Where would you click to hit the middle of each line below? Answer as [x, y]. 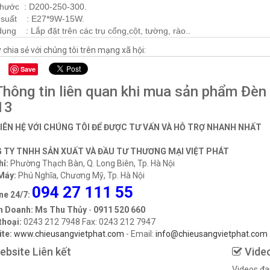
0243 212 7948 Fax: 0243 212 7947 [89, 222]
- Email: [140, 234]
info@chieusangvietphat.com [211, 234]
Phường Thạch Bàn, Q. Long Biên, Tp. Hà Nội [91, 163]
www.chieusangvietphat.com [69, 234]
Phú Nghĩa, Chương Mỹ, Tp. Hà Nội [80, 175]
